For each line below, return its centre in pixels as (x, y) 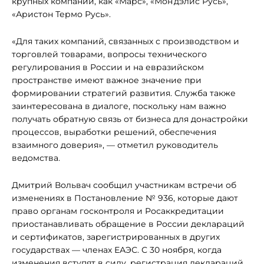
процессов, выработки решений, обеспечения (114, 132)
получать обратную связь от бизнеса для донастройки (130, 119)
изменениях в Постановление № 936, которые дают (125, 198)
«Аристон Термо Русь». (61, 14)
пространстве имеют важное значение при (107, 80)
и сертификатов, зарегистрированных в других (116, 237)
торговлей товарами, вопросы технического (109, 54)
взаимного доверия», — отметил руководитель (115, 145)
